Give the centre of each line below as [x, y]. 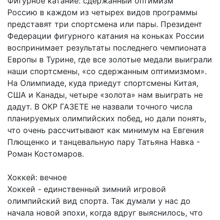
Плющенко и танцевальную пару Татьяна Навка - [104, 142]
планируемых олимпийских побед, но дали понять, [107, 118]
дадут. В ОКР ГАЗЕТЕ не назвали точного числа [100, 106]
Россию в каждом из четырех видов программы [102, 12]
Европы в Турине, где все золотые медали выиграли [110, 59]
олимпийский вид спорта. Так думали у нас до [99, 201]
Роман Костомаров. [46, 153]
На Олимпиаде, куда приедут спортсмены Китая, [103, 83]
